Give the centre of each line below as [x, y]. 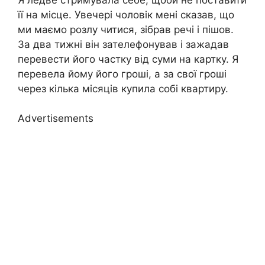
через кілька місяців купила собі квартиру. [123, 88]
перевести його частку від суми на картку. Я [128, 59]
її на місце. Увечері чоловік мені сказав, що [126, 14]
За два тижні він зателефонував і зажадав [123, 44]
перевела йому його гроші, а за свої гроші [122, 74]
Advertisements [56, 119]
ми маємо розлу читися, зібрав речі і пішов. [126, 29]
